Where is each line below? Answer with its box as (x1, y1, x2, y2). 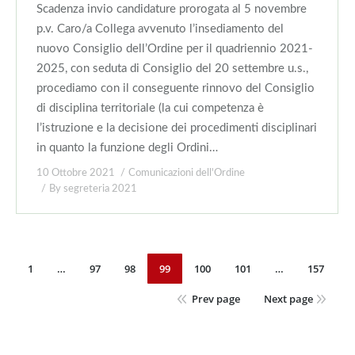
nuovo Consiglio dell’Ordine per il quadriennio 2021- (36, 43, 313, 55)
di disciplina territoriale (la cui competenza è (36, 102, 264, 114)
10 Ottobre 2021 (36, 168, 115, 178)
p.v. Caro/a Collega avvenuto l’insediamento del (36, 23, 284, 35)
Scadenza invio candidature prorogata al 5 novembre (36, 3, 307, 15)
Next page (264, 292, 313, 306)
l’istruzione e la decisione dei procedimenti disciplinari (36, 122, 317, 134)
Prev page (192, 292, 240, 306)
